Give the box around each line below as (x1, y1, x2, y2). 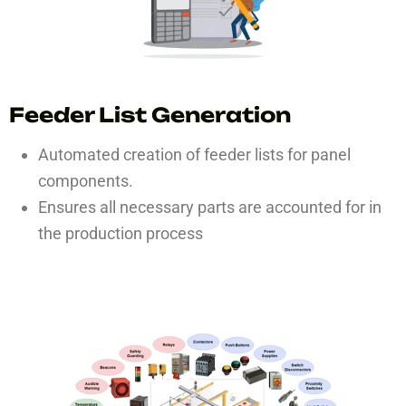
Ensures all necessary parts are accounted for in (38, 198, 382, 217)
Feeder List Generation (9, 102, 291, 127)
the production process (38, 224, 203, 243)
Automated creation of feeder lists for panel (38, 145, 351, 164)
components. (38, 171, 133, 190)
